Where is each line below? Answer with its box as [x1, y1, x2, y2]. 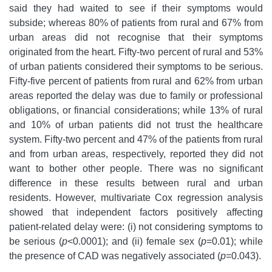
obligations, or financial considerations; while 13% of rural [9, 105, 263, 116]
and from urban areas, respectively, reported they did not [9, 149, 263, 160]
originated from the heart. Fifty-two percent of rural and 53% [9, 47, 263, 58]
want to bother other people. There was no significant [9, 163, 263, 174]
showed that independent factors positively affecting [9, 207, 263, 218]
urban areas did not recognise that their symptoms [9, 32, 263, 43]
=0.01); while [206, 236, 263, 247]
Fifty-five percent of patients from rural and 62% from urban [9, 76, 263, 87]
